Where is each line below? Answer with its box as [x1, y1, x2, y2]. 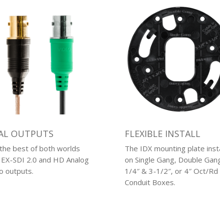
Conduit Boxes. [124, 177, 175, 188]
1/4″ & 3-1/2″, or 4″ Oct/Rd [124, 166, 218, 176]
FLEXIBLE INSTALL [124, 128, 200, 140]
